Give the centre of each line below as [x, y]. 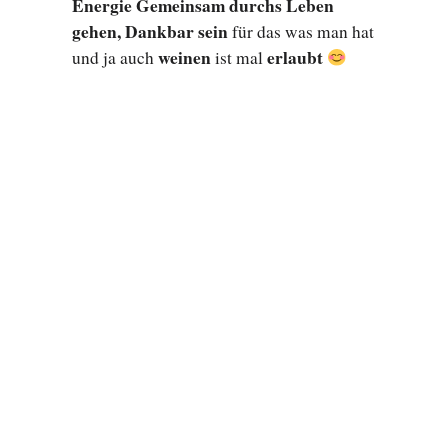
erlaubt [295, 58]
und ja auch [115, 58]
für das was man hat [301, 32]
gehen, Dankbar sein [150, 32]
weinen [184, 58]
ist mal [239, 58]
